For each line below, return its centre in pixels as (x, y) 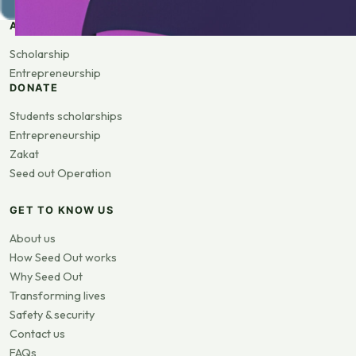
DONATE (34, 87)
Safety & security (52, 314)
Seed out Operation (60, 173)
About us (33, 238)
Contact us (37, 333)
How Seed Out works (63, 257)
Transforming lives (58, 295)
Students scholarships (66, 116)
